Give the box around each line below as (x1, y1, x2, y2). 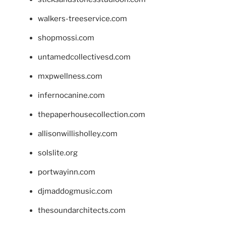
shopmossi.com (38, 33, 94, 43)
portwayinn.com (38, 167, 95, 177)
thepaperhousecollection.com (38, 110, 145, 120)
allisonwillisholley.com (38, 129, 118, 139)
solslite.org (38, 148, 78, 158)
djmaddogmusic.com (38, 187, 112, 196)
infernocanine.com (38, 91, 105, 100)
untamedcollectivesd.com (38, 52, 131, 62)
